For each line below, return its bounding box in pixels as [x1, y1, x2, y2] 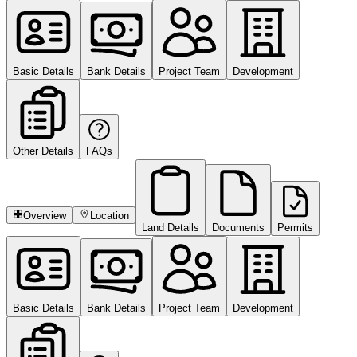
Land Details [141, 221, 199, 233]
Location [89, 209, 129, 222]
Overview [23, 209, 67, 222]
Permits [277, 221, 313, 233]
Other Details [13, 144, 73, 157]
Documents [211, 221, 265, 233]
